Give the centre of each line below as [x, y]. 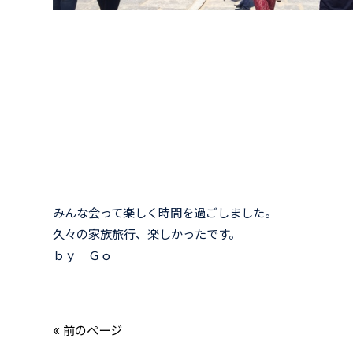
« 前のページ [88, 330]
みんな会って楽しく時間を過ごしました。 [165, 213]
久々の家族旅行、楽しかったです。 [147, 234]
